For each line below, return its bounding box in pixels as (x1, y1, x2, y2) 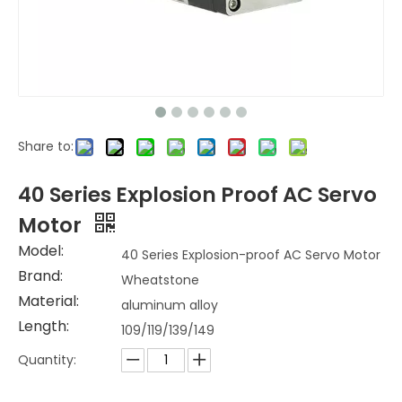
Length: (18, 316, 69, 336)
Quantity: (18, 351, 76, 369)
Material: (18, 291, 79, 311)
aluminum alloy (121, 296, 218, 314)
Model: (18, 240, 64, 261)
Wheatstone (121, 271, 199, 289)
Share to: (18, 137, 74, 155)
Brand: (18, 266, 63, 286)
